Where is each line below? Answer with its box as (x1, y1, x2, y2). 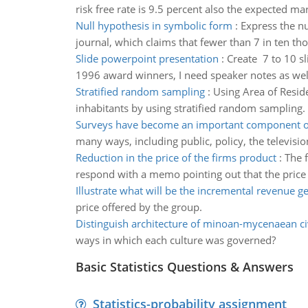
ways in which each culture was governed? (75, 233, 276, 247)
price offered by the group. (75, 200, 202, 214)
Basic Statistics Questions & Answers (75, 258, 294, 275)
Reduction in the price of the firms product (75, 151, 276, 164)
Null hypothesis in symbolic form (75, 19, 232, 32)
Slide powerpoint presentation (75, 52, 219, 65)
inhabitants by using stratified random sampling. (75, 101, 305, 115)
